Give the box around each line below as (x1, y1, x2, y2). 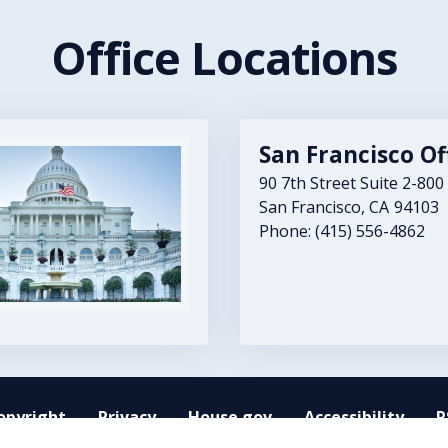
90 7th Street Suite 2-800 (259, 172, 445, 195)
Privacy (97, 405, 156, 428)
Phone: (259, 220, 316, 243)
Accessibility (303, 405, 404, 428)
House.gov (187, 405, 272, 428)
